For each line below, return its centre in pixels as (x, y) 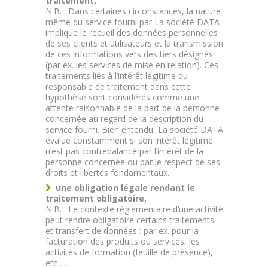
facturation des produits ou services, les (123, 241)
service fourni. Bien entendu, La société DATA (134, 130)
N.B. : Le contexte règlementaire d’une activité (134, 209)
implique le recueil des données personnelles (132, 33)
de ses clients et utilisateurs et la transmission (134, 43)
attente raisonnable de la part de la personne (133, 108)
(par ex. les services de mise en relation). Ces (132, 65)
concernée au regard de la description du (124, 119)
